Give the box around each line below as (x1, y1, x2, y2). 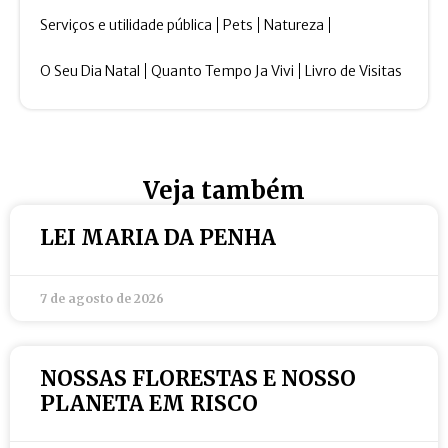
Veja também (143, 175, 305, 207)
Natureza (264, 16, 324, 35)
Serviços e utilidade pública (40, 16, 212, 35)
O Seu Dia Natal (40, 62, 140, 81)
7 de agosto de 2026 (40, 291, 164, 307)
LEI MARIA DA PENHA (40, 224, 276, 252)
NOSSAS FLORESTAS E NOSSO (40, 365, 356, 393)
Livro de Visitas (305, 62, 402, 81)
